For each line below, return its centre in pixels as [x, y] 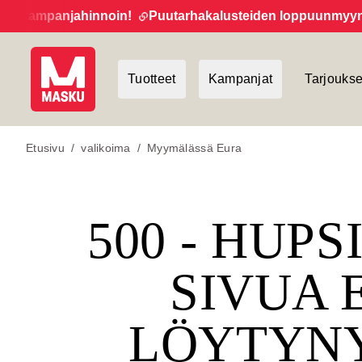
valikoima [106, 148]
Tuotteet [152, 79]
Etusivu [45, 148]
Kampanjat [240, 79]
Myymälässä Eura [195, 148]
